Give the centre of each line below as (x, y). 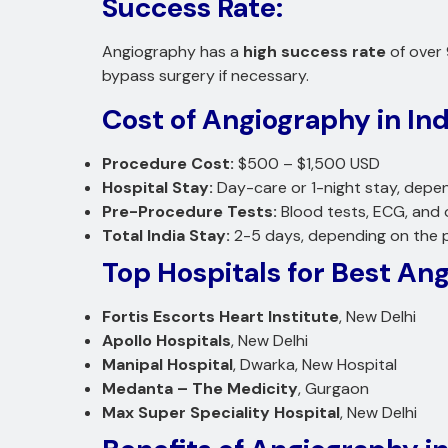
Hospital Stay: (157, 187)
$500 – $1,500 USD (307, 163)
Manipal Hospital (167, 364)
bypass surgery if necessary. (205, 76)
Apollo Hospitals (166, 340)
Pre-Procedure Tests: (189, 211)
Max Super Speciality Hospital (221, 412)
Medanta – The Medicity (200, 388)
